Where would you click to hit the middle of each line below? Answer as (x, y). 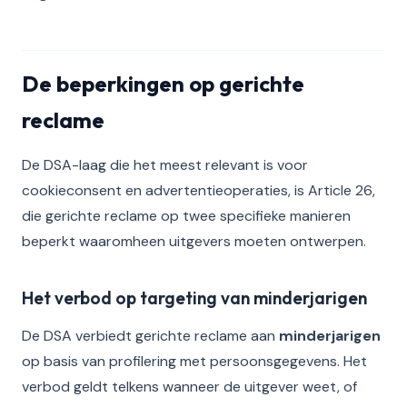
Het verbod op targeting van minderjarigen (194, 298)
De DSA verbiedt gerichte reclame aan (150, 336)
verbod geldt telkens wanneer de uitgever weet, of (189, 387)
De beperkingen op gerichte (163, 84)
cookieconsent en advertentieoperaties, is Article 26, (199, 190)
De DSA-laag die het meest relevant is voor (165, 165)
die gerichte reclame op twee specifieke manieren (186, 216)
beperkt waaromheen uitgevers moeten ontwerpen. (194, 241)
